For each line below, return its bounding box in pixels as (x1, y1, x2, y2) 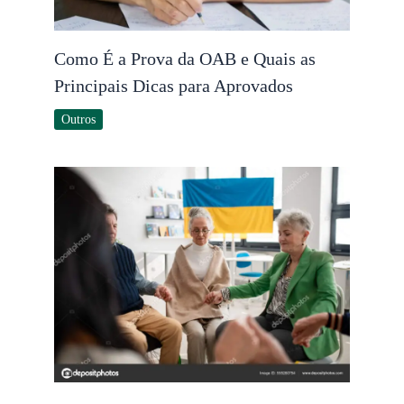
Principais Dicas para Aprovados (54, 75, 293, 96)
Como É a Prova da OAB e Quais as (54, 48, 316, 69)
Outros (61, 112, 96, 126)
